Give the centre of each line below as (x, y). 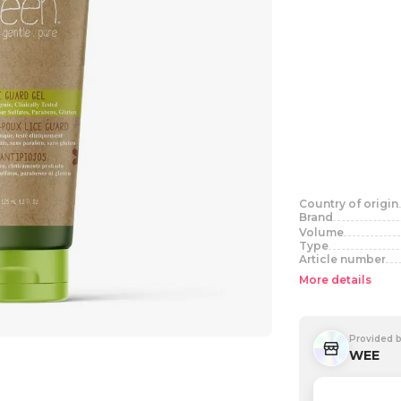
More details (335, 280)
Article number (342, 259)
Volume (321, 232)
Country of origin (349, 204)
